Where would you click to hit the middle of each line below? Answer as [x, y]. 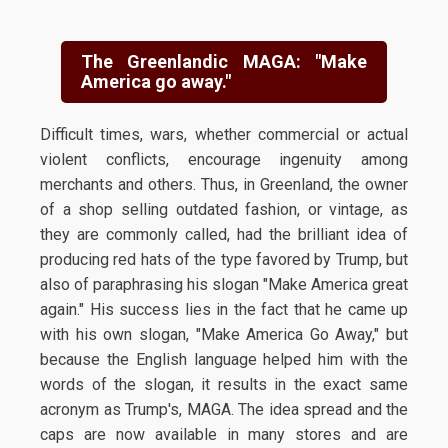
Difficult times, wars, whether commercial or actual [224, 134]
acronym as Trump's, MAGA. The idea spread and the [224, 409]
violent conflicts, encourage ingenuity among [224, 159]
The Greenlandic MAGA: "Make [224, 61]
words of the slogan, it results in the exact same [224, 384]
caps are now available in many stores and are [224, 434]
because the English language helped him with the [224, 359]
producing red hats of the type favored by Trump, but [224, 259]
